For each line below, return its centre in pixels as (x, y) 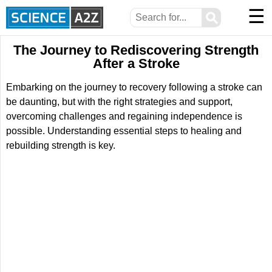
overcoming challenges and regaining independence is (124, 116)
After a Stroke (136, 63)
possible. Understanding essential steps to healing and (124, 131)
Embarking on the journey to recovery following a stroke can (134, 87)
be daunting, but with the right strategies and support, (119, 102)
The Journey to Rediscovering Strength (136, 50)
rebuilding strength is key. (61, 145)
